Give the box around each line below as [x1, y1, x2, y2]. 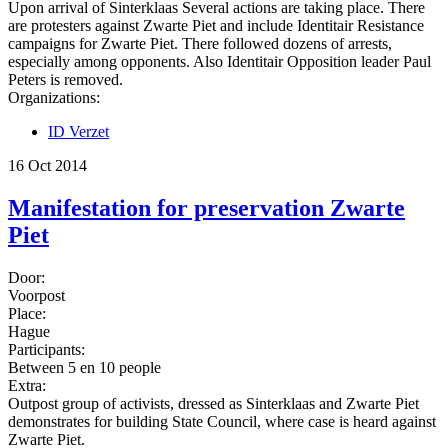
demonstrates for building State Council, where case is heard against [8, 413, 436, 431]
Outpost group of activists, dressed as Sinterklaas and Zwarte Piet [8, 395, 419, 413]
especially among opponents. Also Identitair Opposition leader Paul [8, 53, 431, 71]
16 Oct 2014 [8, 157, 87, 175]
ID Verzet [48, 123, 109, 141]
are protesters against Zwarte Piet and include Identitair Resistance [8, 17, 424, 35]
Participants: [8, 341, 85, 359]
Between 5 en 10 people [8, 359, 161, 377]
